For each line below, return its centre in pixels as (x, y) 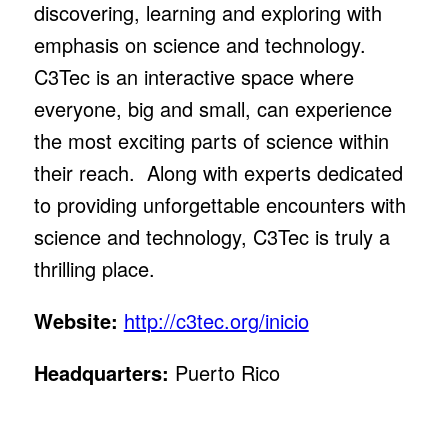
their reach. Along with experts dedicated (218, 172)
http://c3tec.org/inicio (216, 320)
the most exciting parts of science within (211, 140)
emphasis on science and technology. (199, 44)
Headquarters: (101, 372)
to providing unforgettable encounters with (219, 204)
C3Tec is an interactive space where (193, 76)
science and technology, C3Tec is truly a (211, 236)
